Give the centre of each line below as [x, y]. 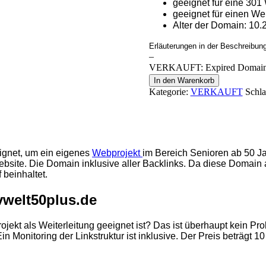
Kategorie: [170, 92]
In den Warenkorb [184, 81]
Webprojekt [117, 153]
